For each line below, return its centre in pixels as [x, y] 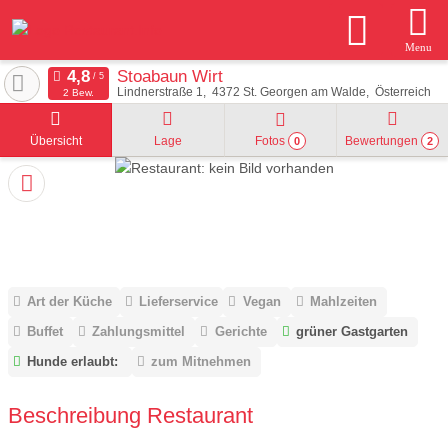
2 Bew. [78, 92]
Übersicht [55, 141]
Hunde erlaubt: [73, 362]
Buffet [45, 332]
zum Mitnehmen [201, 362]
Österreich [402, 92]
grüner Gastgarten [351, 332]
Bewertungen [383, 141]
